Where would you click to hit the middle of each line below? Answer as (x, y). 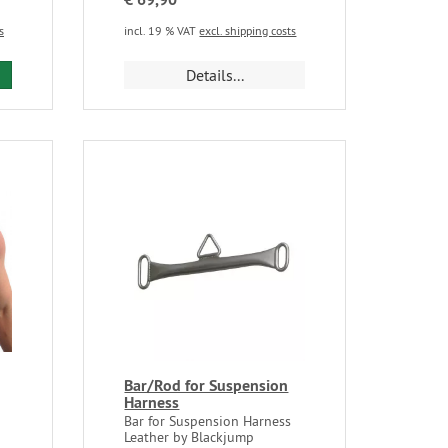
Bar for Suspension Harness (208, 421)
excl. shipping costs (248, 30)
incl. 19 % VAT (162, 30)
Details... (214, 74)
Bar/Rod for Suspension (206, 386)
